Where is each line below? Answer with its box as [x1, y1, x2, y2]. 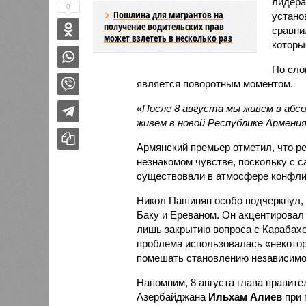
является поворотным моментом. [136, 77, 293, 89]
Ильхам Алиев [208, 290, 282, 303]
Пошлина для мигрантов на [113, 8, 223, 21]
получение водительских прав [103, 19, 224, 33]
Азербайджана [136, 290, 208, 303]
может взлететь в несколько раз [103, 31, 232, 44]
